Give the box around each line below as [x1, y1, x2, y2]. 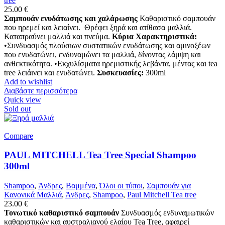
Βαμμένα [66, 181, 95, 190]
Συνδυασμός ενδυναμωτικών [119, 208, 214, 217]
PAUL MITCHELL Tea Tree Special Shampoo [4, 150, 196, 161]
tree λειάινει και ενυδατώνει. [4, 68, 97, 77]
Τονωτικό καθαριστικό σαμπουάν [4, 208, 119, 217]
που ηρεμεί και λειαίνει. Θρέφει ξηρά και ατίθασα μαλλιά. [4, 23, 194, 32]
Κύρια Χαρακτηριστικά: [112, 32, 197, 41]
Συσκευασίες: [97, 68, 144, 77]
